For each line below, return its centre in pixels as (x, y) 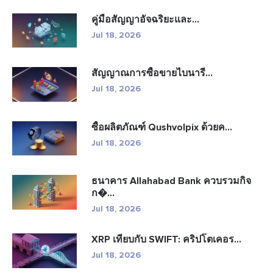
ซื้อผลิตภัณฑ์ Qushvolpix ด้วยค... (162, 127)
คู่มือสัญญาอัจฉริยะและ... (145, 19)
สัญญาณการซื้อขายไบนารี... (152, 73)
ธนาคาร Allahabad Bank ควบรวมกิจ (171, 181)
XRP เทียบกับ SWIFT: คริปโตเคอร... (166, 239)
